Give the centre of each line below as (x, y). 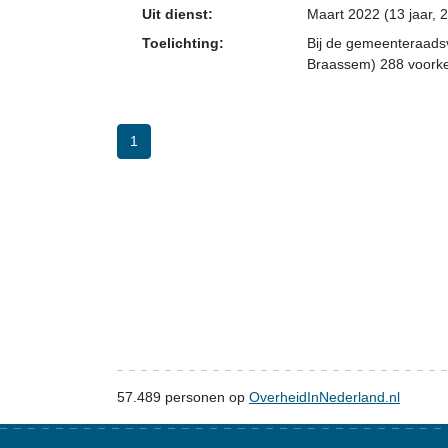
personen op (205, 397)
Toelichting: (183, 43)
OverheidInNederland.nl (324, 397)
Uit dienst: (177, 14)
